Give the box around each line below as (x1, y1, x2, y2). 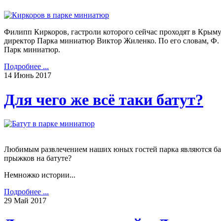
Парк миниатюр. (4, 45, 60, 54)
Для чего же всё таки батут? (4, 90, 203, 109)
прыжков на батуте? (4, 154, 72, 162)
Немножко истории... (4, 171, 75, 179)
